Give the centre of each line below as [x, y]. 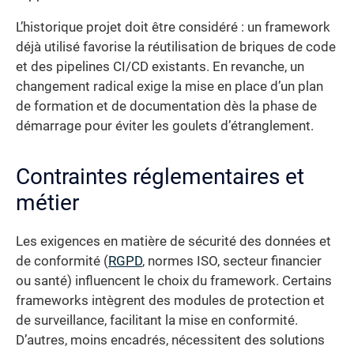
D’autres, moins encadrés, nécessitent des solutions [170, 341]
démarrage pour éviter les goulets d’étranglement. [165, 126]
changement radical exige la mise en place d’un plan [169, 87]
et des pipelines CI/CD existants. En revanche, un [160, 67]
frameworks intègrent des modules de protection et [170, 301]
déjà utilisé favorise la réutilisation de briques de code [176, 47]
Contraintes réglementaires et [160, 177]
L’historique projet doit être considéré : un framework [173, 28]
